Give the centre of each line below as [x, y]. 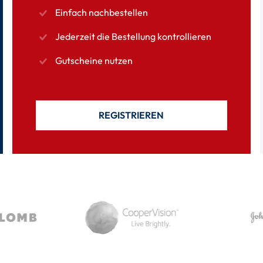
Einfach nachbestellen [102, 12]
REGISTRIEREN [131, 115]
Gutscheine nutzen [94, 60]
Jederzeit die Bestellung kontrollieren [134, 36]
